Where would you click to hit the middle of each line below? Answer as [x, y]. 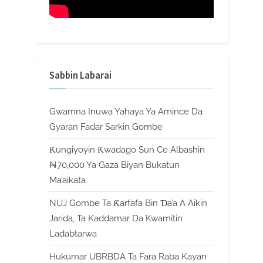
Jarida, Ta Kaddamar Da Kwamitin [116, 218]
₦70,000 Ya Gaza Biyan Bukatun [114, 165]
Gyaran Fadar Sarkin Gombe [106, 127]
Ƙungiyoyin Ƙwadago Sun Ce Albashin [127, 149]
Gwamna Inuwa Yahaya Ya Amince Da [126, 111]
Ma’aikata [68, 180]
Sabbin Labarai [80, 76]
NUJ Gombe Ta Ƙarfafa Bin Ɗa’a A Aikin [128, 203]
